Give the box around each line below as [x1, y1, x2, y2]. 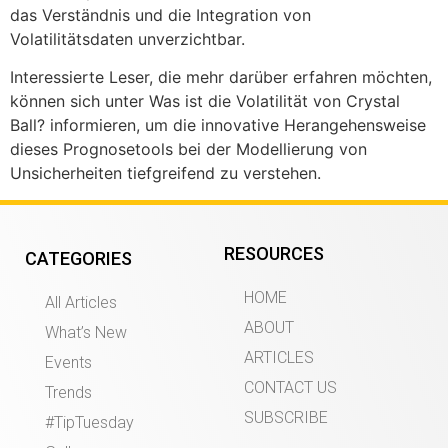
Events [45, 352, 92, 372]
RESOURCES [224, 242, 324, 264]
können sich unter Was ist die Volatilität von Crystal [10, 91, 400, 112]
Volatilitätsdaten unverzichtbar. [10, 29, 245, 49]
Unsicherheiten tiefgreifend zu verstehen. [10, 163, 321, 184]
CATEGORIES [25, 247, 132, 269]
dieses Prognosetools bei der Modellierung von [10, 139, 367, 160]
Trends [45, 382, 92, 402]
